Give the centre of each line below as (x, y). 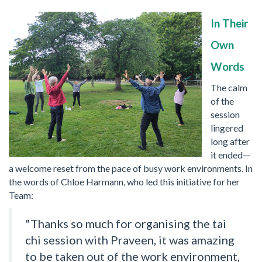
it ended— (230, 154)
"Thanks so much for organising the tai (126, 223)
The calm (229, 87)
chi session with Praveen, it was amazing (130, 239)
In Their (229, 24)
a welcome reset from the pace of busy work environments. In (131, 168)
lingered (227, 127)
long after (230, 141)
